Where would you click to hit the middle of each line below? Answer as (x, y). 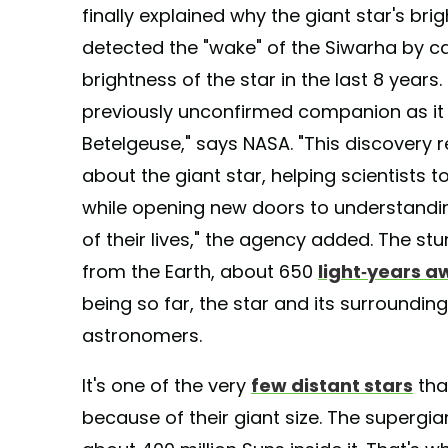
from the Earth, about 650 (200, 271)
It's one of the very (166, 385)
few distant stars (332, 385)
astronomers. (142, 335)
